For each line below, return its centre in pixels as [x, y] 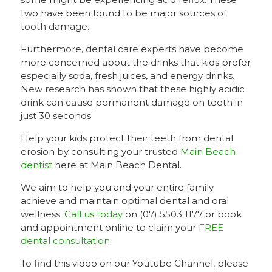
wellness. [42, 214]
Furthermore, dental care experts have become [132, 49]
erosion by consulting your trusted [100, 151]
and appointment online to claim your [109, 227]
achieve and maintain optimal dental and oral [124, 201]
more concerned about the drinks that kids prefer [135, 62]
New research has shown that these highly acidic [132, 89]
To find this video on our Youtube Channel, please [134, 263]
